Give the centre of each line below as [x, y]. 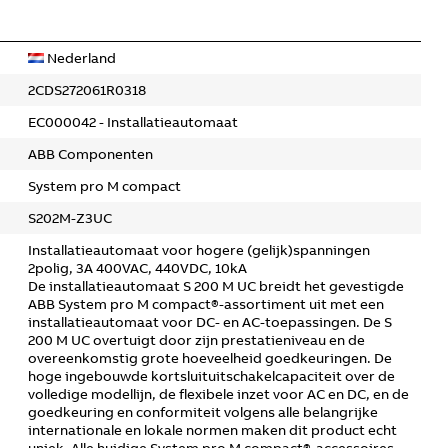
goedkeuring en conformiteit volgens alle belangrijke [203, 412]
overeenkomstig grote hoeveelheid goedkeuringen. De [210, 358]
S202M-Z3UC [70, 218]
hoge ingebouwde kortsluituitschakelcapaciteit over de [211, 376]
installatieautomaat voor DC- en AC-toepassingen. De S [210, 322]
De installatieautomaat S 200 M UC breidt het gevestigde [216, 286]
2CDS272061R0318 [87, 90]
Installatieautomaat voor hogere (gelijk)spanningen [199, 250]
